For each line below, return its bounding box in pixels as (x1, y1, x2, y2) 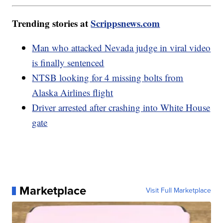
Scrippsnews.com (91, 16, 160, 30)
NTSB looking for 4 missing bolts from (32, 71, 184, 84)
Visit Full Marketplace (145, 185, 211, 196)
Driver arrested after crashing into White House (32, 101, 211, 114)
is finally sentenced (32, 56, 105, 69)
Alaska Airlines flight (32, 86, 113, 99)
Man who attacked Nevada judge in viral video (32, 41, 211, 54)
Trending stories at (12, 16, 91, 30)
